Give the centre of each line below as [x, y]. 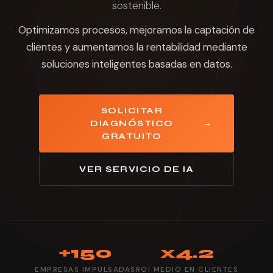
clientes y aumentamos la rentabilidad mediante [136, 47]
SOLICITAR [132, 111]
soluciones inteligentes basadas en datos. [136, 64]
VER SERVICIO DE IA [136, 169]
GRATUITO [132, 136]
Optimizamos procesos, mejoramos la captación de [136, 30]
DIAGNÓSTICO [132, 123]
